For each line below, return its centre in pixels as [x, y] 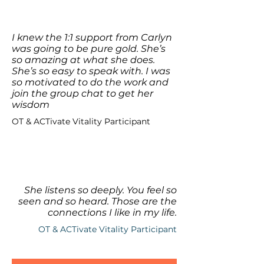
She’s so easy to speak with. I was [91, 71]
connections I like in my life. [112, 212]
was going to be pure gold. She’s [89, 49]
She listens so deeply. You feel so [100, 190]
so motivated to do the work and [90, 82]
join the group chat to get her [82, 93]
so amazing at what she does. [83, 60]
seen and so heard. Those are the [98, 201]
